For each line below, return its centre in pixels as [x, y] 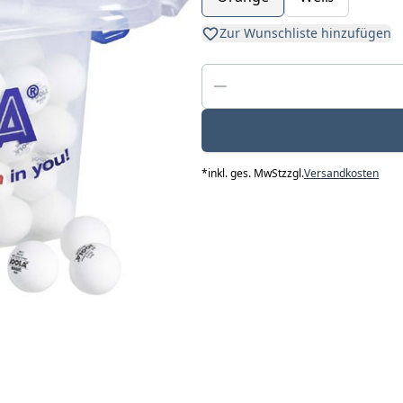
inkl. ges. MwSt [244, 174]
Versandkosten [341, 174]
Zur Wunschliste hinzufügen [305, 33]
